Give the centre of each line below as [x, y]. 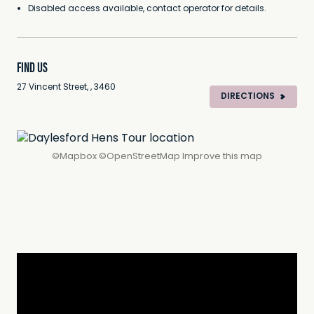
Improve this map [222, 157]
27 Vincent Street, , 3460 [66, 88]
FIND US [32, 67]
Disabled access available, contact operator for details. [147, 9]
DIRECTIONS [248, 97]
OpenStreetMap [143, 157]
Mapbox [78, 157]
